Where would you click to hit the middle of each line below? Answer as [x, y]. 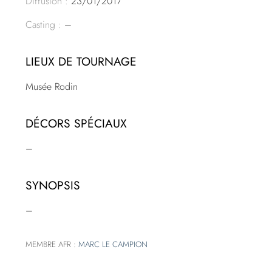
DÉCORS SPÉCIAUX [76, 124]
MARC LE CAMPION [113, 245]
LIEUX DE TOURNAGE [81, 62]
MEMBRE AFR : [52, 245]
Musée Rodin [52, 87]
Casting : [44, 25]
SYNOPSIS [53, 185]
